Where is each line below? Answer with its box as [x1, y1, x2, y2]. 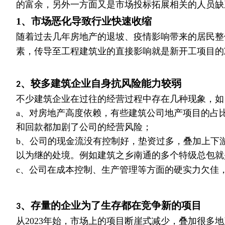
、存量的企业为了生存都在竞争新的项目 [21, 199, 201, 211]
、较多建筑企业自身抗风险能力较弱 [21, 77, 181, 89]
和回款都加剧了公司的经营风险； [16, 122, 152, 132]
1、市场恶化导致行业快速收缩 [16, 15, 152, 27]
